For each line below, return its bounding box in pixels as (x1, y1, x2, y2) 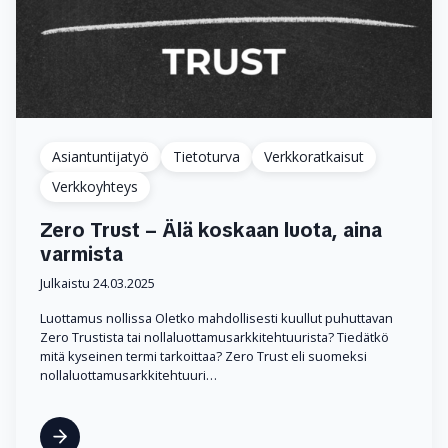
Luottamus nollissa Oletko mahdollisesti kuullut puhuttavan (40, 308, 393, 327)
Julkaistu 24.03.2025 (40, 273, 155, 292)
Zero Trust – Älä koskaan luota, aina (40, 216, 382, 243)
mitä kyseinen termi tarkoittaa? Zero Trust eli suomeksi (40, 346, 367, 365)
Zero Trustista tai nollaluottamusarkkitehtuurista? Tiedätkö (40, 327, 389, 346)
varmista (40, 240, 123, 267)
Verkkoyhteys (52, 176, 138, 196)
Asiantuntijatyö (52, 146, 149, 166)
